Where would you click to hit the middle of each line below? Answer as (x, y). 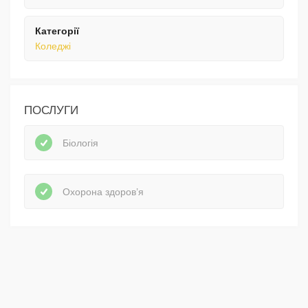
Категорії (57, 31)
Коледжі (53, 46)
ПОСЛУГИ (51, 111)
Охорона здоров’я (103, 191)
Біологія (80, 143)
